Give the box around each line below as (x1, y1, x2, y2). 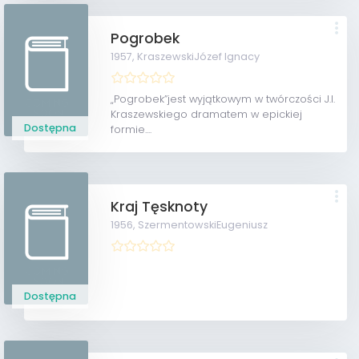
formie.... (111, 123, 152, 136)
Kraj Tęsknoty (111, 197, 208, 216)
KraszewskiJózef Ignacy (137, 50, 260, 63)
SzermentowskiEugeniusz (138, 218, 268, 232)
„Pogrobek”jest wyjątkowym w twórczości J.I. (111, 92, 336, 106)
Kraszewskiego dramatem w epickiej (111, 107, 303, 121)
